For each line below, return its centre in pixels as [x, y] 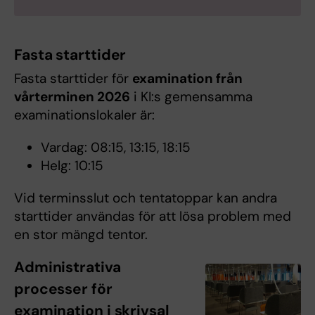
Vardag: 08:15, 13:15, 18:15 [115, 147]
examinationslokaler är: [84, 115]
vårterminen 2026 [72, 96]
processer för [63, 289]
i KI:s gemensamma [191, 96]
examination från [187, 78]
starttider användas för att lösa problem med [153, 216]
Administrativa [67, 267]
